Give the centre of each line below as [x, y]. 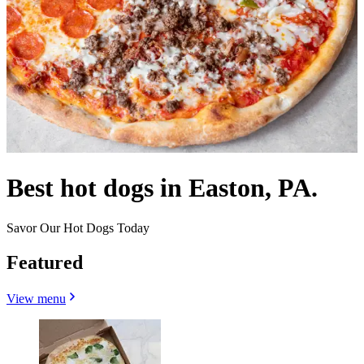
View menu [36, 298]
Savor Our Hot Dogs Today [78, 227]
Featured [45, 262]
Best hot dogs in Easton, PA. [162, 188]
